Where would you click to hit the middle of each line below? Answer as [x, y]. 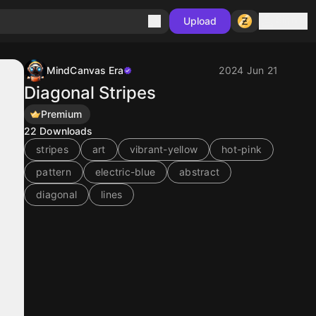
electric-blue [125, 172]
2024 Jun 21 [248, 70]
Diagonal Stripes [90, 93]
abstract [199, 172]
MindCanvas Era [85, 70]
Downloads [66, 131]
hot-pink [242, 149]
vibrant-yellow [163, 149]
